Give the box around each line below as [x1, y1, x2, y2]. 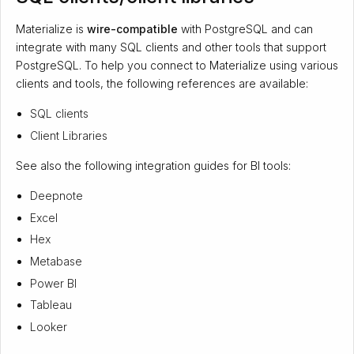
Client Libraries [30, 128, 108, 142]
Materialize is [15, 22, 87, 36]
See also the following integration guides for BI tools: [15, 158, 291, 172]
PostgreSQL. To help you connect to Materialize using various [15, 58, 338, 73]
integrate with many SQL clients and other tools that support [15, 40, 326, 55]
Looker [30, 319, 68, 333]
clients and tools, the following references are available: [15, 77, 308, 91]
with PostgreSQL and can [177, 22, 313, 36]
